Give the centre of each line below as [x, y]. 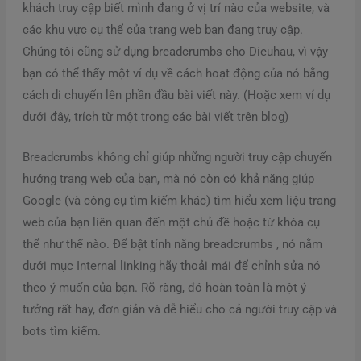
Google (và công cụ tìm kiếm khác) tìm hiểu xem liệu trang [179, 201]
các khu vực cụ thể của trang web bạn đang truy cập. [162, 29]
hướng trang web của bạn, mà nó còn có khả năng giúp [168, 179]
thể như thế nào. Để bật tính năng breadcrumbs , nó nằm [172, 245]
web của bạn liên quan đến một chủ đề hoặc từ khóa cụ [171, 223]
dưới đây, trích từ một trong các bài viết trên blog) [155, 116]
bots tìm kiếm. [61, 332]
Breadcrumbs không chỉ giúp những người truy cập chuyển [177, 158]
